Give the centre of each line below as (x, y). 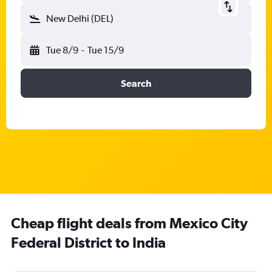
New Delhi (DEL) (80, 19)
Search (136, 83)
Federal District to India (88, 242)
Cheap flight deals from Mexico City (129, 223)
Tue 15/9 (105, 50)
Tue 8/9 (62, 50)
